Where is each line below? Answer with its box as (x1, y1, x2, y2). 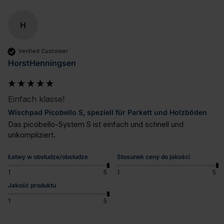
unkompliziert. (8, 129, 55, 139)
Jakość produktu (8, 181, 56, 189)
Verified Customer (18, 47, 68, 55)
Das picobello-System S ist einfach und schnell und (8, 119, 183, 129)
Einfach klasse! (8, 93, 64, 104)
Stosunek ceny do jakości (117, 152, 190, 160)
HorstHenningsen (8, 57, 76, 68)
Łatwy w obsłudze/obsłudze (8, 152, 88, 160)
